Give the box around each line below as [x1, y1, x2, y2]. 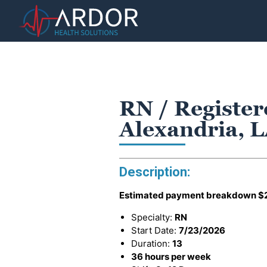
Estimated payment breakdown [119, 190, 258, 201]
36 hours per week [131, 251, 211, 262]
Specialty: [131, 212, 175, 223]
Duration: [131, 238, 172, 249]
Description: [119, 164, 190, 179]
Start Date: [131, 225, 179, 236]
